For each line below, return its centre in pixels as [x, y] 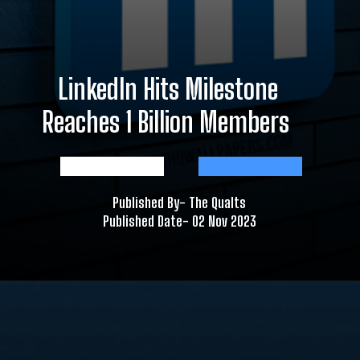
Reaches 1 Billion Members [168, 122]
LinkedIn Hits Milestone [168, 89]
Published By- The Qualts [180, 203]
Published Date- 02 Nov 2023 [179, 221]
